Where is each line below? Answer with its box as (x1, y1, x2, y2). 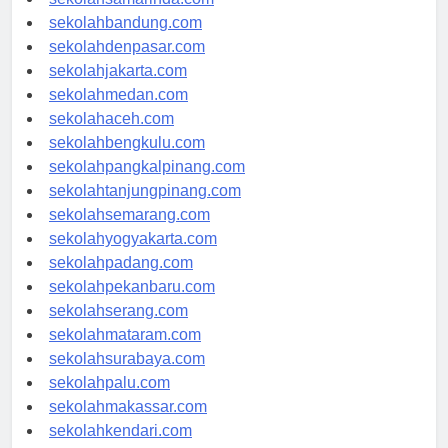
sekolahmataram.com (49, 344, 201, 362)
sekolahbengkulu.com (49, 152, 205, 170)
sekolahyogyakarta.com (49, 248, 217, 266)
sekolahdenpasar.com (49, 56, 205, 74)
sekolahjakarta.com (49, 80, 187, 98)
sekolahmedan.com (49, 104, 188, 122)
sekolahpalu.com (49, 392, 170, 410)
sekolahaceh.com (49, 128, 174, 146)
